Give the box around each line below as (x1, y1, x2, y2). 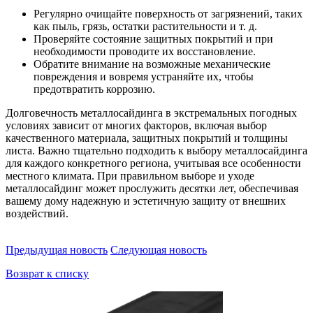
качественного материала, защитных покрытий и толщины (6, 132, 288, 145)
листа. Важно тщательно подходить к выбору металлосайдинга (6, 145, 307, 157)
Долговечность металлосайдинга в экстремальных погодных (6, 107, 297, 119)
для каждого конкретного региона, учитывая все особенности (6, 157, 301, 170)
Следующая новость (110, 244, 207, 256)
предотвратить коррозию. (34, 83, 155, 96)
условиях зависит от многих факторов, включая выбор (6, 119, 267, 132)
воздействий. (6, 208, 68, 220)
